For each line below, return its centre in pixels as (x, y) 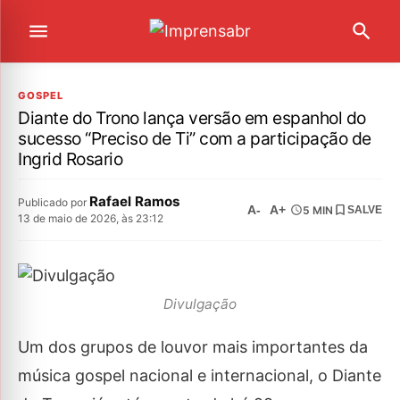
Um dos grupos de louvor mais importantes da (193, 347)
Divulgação (200, 304)
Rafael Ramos (135, 201)
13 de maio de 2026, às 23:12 (91, 218)
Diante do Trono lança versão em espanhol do (192, 118)
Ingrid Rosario (70, 159)
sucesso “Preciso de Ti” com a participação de (195, 138)
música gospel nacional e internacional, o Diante (200, 376)
